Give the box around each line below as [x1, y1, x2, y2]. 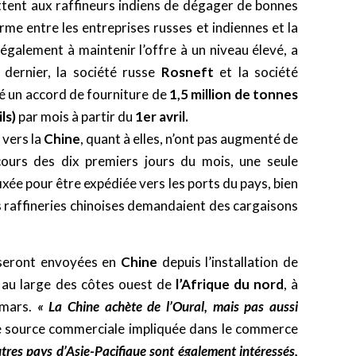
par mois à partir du [16, 108, 135, 126]
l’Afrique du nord [175, 276, 284, 293]
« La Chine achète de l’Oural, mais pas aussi [37, 298, 298, 315]
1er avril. [135, 108, 188, 126]
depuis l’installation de [157, 253, 299, 271]
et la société [213, 64, 299, 81]
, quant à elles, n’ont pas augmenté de [80, 130, 298, 148]
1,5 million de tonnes [168, 86, 299, 103]
